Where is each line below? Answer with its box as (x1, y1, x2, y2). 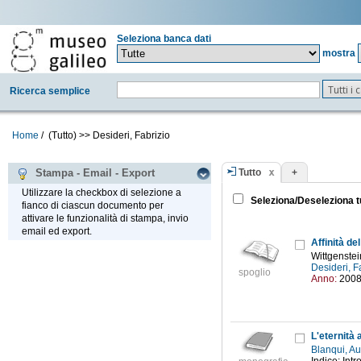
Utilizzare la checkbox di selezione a (22, 187, 181, 199)
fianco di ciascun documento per (22, 200, 164, 212)
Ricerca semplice (10, 85, 90, 97)
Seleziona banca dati (116, 33, 211, 44)
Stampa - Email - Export (29, 167, 155, 180)
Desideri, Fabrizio (93, 130, 170, 141)
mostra (322, 47, 355, 59)
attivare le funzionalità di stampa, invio (22, 213, 189, 225)
